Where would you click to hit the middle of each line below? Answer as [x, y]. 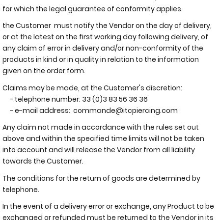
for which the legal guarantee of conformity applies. [93, 9]
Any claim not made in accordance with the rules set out [101, 127]
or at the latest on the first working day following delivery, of [105, 37]
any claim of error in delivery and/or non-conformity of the [103, 48]
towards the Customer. [43, 161]
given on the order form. [44, 71]
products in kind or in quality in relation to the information [101, 59]
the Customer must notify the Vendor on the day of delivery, [107, 26]
